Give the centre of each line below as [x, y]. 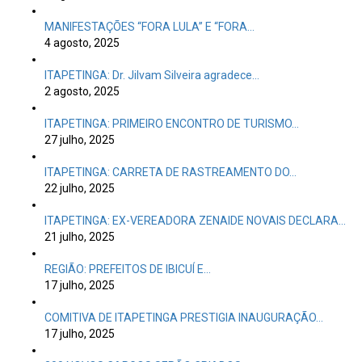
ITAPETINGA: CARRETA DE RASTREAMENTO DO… [170, 172]
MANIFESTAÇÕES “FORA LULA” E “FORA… [149, 27]
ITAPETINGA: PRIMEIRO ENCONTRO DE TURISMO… [172, 124]
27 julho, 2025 [80, 140]
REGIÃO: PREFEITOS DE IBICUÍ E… [128, 269]
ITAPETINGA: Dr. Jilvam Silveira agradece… [152, 75]
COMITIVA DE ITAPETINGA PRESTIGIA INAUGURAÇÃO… [184, 318]
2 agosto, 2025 [82, 91]
